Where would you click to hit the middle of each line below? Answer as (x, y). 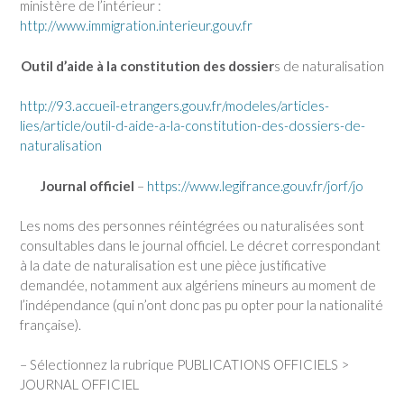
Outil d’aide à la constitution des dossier (147, 65)
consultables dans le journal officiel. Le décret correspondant (200, 245)
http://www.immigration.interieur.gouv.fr (136, 25)
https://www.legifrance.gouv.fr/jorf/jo (255, 185)
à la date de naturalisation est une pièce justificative (173, 265)
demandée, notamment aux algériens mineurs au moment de (198, 285)
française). (50, 325)
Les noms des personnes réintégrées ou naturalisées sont (192, 225)
